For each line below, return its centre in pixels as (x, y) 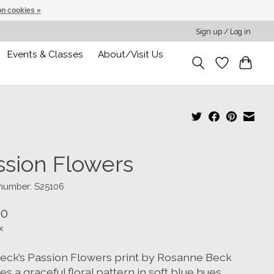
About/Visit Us (131, 54)
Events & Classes (46, 54)
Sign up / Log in (224, 31)
